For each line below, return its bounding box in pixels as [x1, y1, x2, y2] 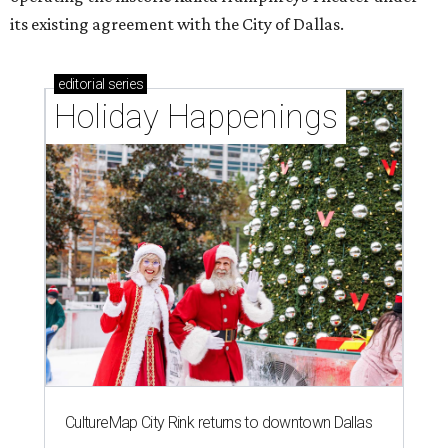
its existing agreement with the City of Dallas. [10, 14, 344, 35]
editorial [58, 76, 105, 93]
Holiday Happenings [54, 97, 338, 137]
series [104, 76, 144, 93]
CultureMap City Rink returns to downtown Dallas [65, 413, 372, 433]
